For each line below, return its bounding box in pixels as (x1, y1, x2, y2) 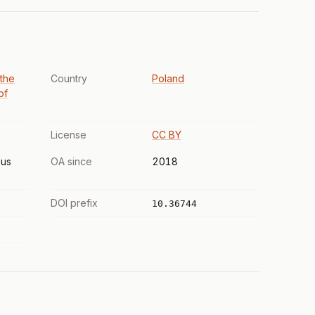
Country (51, 72, 87, 84)
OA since (51, 155, 92, 167)
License (51, 129, 86, 141)
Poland (152, 72, 184, 84)
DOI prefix (51, 197, 98, 209)
